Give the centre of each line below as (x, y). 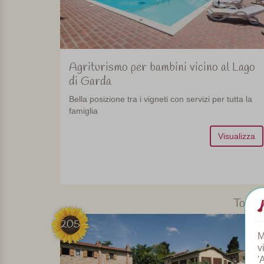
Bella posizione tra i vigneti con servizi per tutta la (161, 99)
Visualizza (236, 136)
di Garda (90, 82)
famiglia (83, 111)
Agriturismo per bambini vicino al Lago (162, 68)
